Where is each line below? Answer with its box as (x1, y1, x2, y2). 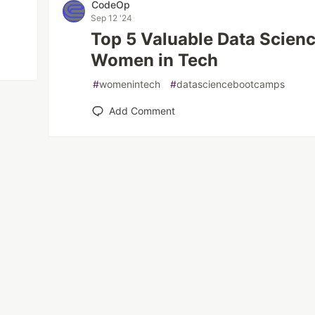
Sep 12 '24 (91, 13, 133, 23)
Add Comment (109, 105, 176, 117)
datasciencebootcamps (176, 78, 285, 90)
